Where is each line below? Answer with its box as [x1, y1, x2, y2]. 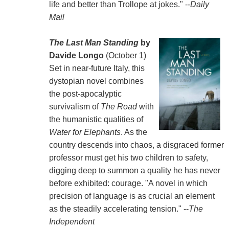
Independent [49, 217, 95, 226]
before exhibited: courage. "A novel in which [49, 178, 208, 188]
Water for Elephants [49, 127, 121, 136]
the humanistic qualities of [49, 114, 143, 124]
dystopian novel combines [49, 76, 144, 85]
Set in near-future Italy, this [49, 63, 145, 73]
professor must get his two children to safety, [49, 153, 208, 162]
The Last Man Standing [49, 38, 139, 47]
